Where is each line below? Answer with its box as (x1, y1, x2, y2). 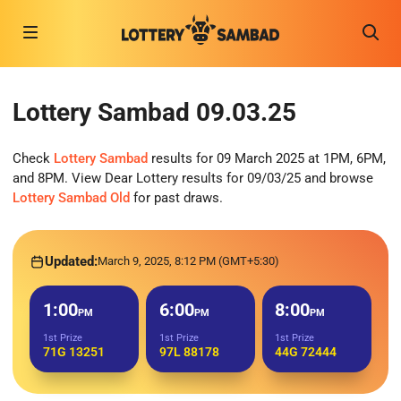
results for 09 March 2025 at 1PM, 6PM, (148, 150, 386, 167)
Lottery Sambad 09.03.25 (13, 98, 296, 128)
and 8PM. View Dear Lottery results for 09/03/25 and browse (13, 170, 373, 187)
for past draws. (130, 190, 223, 207)
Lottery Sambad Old (13, 190, 130, 207)
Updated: (45, 253, 98, 270)
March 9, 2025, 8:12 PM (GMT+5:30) (98, 254, 280, 269)
